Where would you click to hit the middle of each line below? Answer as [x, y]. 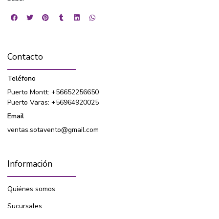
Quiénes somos [31, 189]
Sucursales [25, 206]
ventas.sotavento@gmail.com [53, 130]
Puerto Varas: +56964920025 [53, 102]
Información [30, 164]
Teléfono [22, 78]
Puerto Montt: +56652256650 [53, 92]
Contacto [25, 56]
